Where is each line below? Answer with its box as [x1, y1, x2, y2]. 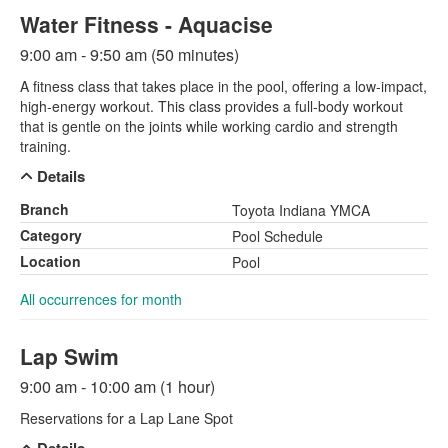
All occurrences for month [20, 289, 182, 309]
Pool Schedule [232, 226, 323, 246]
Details [33, 165, 85, 187]
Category [20, 225, 82, 245]
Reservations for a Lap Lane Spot [20, 408, 233, 428]
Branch [20, 199, 69, 219]
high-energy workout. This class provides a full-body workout [20, 96, 403, 116]
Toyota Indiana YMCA [232, 200, 370, 220]
